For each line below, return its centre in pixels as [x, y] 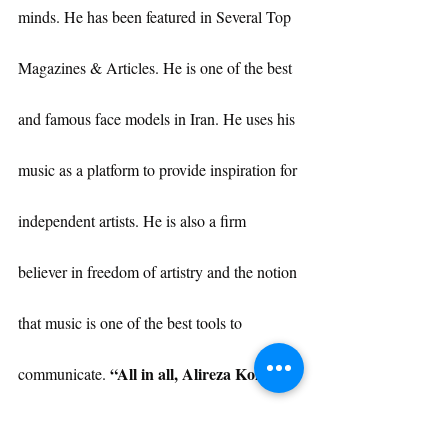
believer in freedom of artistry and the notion [159, 272]
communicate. [64, 374]
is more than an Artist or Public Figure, [153, 425]
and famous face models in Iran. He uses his [158, 119]
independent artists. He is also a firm [134, 221]
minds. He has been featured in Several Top [156, 17]
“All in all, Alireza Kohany [201, 374]
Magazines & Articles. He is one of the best [157, 68]
